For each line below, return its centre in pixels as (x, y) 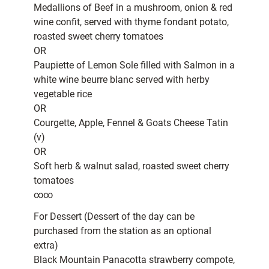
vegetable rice (63, 94)
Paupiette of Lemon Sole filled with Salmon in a (134, 65)
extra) (46, 246)
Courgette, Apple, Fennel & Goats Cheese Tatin (131, 123)
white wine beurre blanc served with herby (122, 80)
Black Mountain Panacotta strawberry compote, (134, 260)
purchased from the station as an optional (122, 231)
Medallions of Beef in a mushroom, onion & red (133, 8)
